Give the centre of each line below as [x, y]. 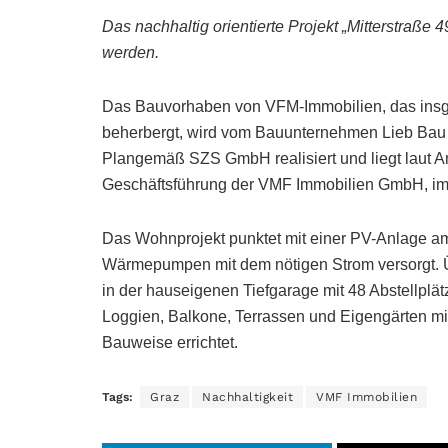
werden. [130, 53]
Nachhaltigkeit [247, 397]
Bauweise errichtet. [170, 343]
